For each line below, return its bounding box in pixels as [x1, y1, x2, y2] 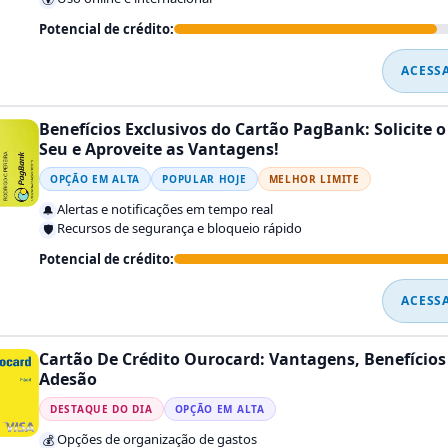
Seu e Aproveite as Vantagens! [39, 138, 279, 161]
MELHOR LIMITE [268, 172, 360, 187]
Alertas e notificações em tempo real [57, 200, 273, 219]
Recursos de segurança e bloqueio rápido [57, 219, 302, 238]
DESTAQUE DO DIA [50, 402, 153, 417]
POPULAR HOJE [162, 172, 247, 187]
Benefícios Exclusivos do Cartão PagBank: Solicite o [39, 118, 446, 141]
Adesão [39, 368, 97, 391]
